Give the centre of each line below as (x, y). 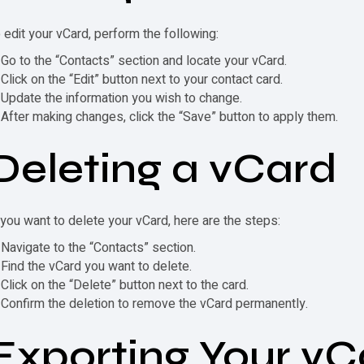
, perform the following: (154, 34)
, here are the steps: (225, 221)
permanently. (271, 304)
